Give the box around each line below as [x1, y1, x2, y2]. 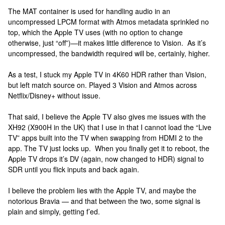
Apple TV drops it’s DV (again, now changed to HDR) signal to [8, 154, 204, 164]
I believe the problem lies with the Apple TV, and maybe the [8, 185, 196, 195]
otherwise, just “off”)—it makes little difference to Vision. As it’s [8, 38, 206, 48]
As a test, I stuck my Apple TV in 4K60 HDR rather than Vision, [8, 69, 206, 79]
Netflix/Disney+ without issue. [8, 90, 100, 100]
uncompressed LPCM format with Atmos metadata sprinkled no [8, 17, 209, 27]
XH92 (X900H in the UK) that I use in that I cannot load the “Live [8, 122, 211, 132]
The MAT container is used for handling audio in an [8, 6, 170, 16]
